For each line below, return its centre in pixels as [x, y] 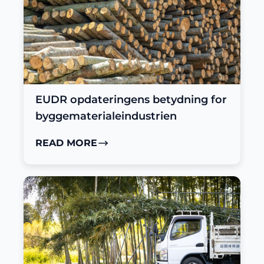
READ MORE [66, 143]
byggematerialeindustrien [106, 116]
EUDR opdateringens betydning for [131, 100]
